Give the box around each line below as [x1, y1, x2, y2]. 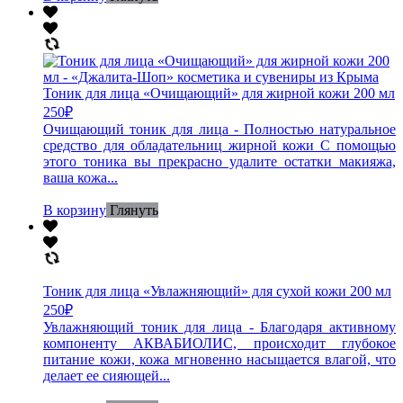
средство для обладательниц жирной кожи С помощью [43, 137, 396, 153]
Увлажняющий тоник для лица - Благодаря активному [43, 318, 396, 335]
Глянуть [110, 201, 158, 218]
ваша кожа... [43, 169, 118, 185]
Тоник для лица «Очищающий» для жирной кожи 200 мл [43, 85, 395, 101]
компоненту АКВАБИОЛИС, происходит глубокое [43, 335, 396, 351]
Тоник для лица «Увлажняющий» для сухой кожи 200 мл [43, 282, 391, 299]
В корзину [43, 201, 106, 218]
